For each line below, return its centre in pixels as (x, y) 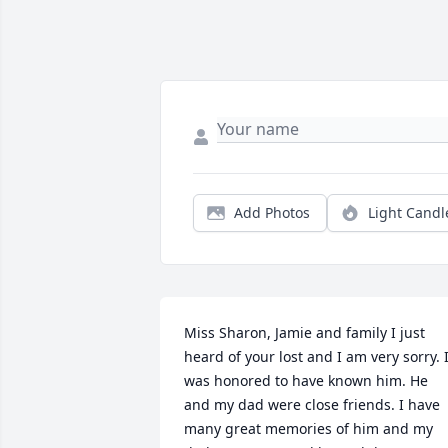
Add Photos (272, 213)
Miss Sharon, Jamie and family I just (304, 333)
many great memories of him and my (308, 429)
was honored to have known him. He (306, 381)
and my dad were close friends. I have (312, 405)
